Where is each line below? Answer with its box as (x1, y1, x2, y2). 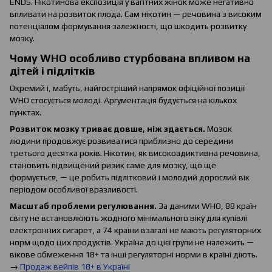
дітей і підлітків (10, 64, 95, 77)
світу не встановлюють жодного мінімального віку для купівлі (10, 213, 247, 223)
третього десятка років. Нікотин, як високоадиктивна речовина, (10, 148, 260, 158)
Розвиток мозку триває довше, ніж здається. (10, 124, 205, 134)
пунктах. (10, 107, 41, 118)
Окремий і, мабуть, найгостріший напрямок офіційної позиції (10, 83, 245, 93)
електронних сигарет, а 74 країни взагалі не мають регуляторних (10, 225, 261, 236)
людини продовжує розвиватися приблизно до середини (10, 136, 233, 146)
